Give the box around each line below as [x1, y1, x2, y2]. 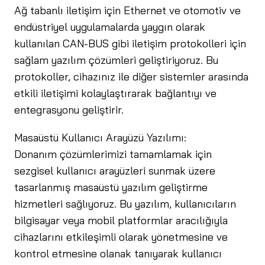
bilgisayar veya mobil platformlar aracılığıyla [14, 213, 228, 227]
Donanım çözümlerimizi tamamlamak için [14, 147, 212, 161]
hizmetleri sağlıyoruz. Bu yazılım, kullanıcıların [14, 196, 236, 211]
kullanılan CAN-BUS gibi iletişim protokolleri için [14, 37, 246, 51]
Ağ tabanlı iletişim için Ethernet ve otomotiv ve [14, 4, 241, 18]
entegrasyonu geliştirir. [14, 103, 124, 117]
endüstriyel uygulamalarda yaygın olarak [14, 20, 205, 34]
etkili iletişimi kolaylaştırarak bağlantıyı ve [14, 86, 216, 101]
